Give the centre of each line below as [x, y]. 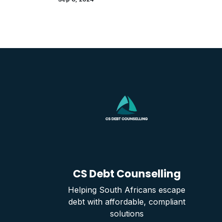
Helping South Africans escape [127, 190]
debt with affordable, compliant [127, 202]
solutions [127, 214]
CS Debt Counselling [127, 174]
